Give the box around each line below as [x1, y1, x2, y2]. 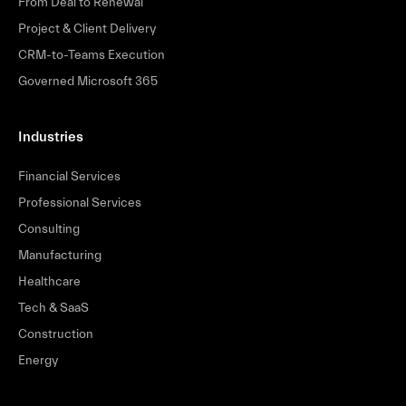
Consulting [18, 221, 80, 237]
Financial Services [18, 169, 121, 184]
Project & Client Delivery [18, 21, 156, 36]
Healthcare [18, 274, 81, 289]
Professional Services [18, 195, 141, 210]
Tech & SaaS [18, 300, 89, 315]
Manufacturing [18, 247, 101, 263]
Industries [18, 128, 83, 145]
